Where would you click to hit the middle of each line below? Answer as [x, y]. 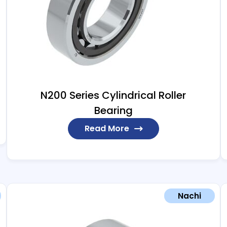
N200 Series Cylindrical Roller [113, 96]
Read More [107, 129]
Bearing [113, 111]
